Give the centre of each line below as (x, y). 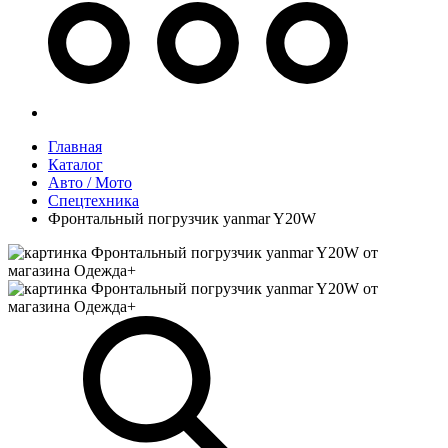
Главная (75, 146)
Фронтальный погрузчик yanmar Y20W (182, 218)
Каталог (75, 164)
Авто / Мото (90, 182)
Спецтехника (93, 200)
